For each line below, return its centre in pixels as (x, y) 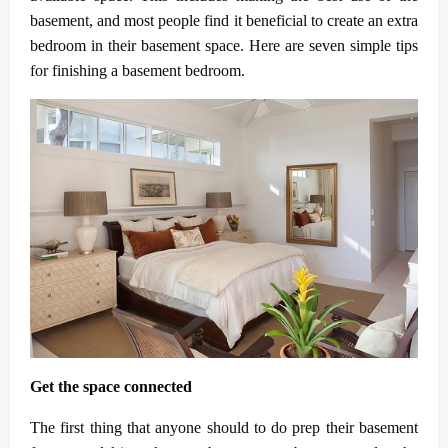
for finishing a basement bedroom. (137, 71)
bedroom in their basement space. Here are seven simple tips (224, 46)
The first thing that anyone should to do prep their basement (224, 427)
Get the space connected (111, 386)
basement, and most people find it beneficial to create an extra (224, 21)
